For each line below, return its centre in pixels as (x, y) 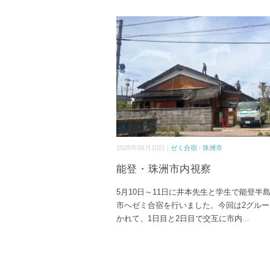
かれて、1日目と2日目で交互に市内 (179, 218)
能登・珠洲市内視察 (164, 169)
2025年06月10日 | (143, 147)
